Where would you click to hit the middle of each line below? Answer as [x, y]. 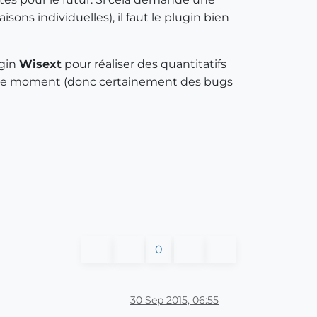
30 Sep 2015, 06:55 [174, 300]
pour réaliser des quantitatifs [144, 64]
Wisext [40, 64]
